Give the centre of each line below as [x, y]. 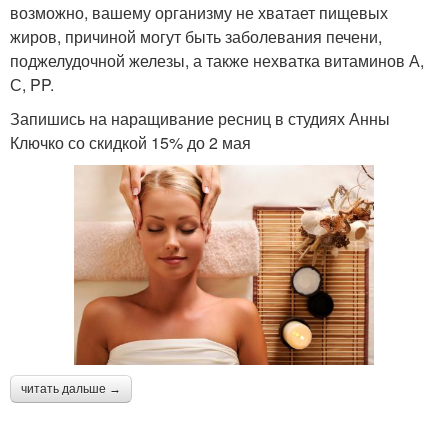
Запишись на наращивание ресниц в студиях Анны [200, 118]
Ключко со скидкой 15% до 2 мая [130, 142]
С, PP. [32, 84]
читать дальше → [71, 388]
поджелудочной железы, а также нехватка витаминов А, [217, 60]
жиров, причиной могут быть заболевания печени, [196, 36]
